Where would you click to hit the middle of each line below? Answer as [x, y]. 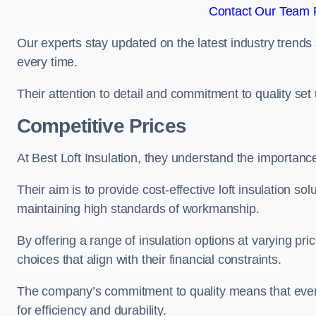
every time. [48, 62]
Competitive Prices [102, 126]
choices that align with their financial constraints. [149, 260]
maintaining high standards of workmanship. [138, 209]
